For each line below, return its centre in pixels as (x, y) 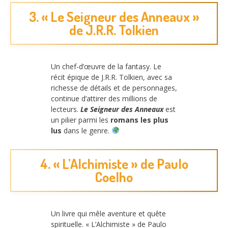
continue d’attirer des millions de (104, 98)
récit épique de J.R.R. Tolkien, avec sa (111, 77)
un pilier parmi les (81, 120)
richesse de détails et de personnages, (114, 88)
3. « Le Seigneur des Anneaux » (114, 16)
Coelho (114, 177)
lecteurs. (66, 109)
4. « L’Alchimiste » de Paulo (114, 164)
